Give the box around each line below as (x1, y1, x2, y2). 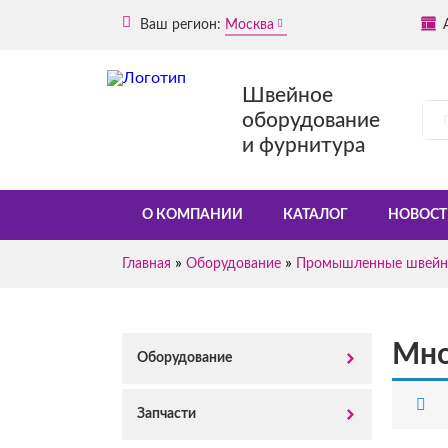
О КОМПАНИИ (142, 208, 243, 222)
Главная (122, 257, 171, 271)
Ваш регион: (136, 17, 221, 32)
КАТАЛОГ (283, 208, 348, 222)
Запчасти (137, 407, 196, 421)
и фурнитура (242, 134, 365, 156)
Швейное (242, 84, 333, 106)
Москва (225, 17, 274, 32)
